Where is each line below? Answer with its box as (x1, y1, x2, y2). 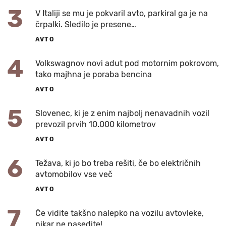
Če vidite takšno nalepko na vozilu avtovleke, (35, 208, 204, 218)
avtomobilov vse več (35, 169, 112, 179)
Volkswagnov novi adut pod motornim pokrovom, (35, 58, 219, 68)
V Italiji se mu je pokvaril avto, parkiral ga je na (35, 8, 208, 18)
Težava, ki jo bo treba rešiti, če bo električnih (35, 158, 201, 168)
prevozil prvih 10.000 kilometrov (35, 119, 156, 129)
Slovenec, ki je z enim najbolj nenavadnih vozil (35, 108, 209, 118)
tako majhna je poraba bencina (35, 69, 152, 79)
